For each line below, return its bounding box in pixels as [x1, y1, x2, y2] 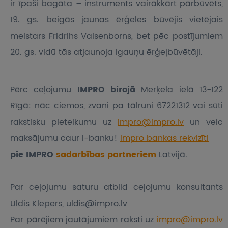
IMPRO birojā [77, 83, 136, 96]
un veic [184, 116, 223, 129]
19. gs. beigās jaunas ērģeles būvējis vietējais [10, 13, 223, 26]
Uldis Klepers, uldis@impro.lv [10, 197, 127, 210]
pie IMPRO [10, 148, 56, 161]
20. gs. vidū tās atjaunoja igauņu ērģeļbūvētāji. [10, 46, 203, 59]
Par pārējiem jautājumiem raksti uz [10, 213, 157, 226]
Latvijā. [156, 148, 187, 161]
